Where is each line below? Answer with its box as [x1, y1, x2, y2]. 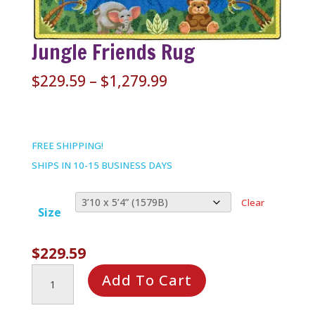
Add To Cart [101, 271, 192, 290]
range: [166, 89, 212, 110]
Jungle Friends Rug [31, 38, 195, 67]
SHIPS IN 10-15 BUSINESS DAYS [31, 159, 172, 172]
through [166, 127, 226, 148]
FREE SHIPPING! [31, 139, 103, 153]
